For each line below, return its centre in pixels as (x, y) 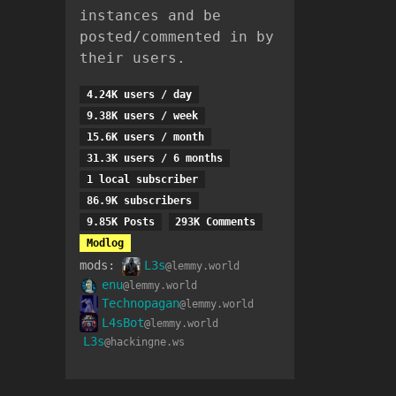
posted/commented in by (177, 37)
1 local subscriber (142, 180)
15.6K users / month (145, 137)
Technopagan (141, 304)
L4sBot (123, 322)
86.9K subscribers (139, 201)
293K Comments (216, 222)
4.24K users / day (139, 95)
